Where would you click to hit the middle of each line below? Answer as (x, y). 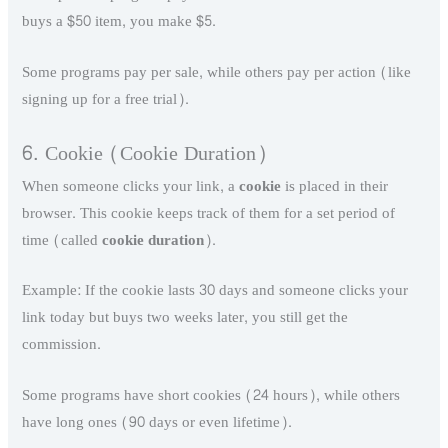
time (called (62, 240)
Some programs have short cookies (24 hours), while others (211, 395)
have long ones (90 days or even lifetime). (157, 422)
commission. (62, 345)
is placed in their (335, 186)
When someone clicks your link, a (131, 186)
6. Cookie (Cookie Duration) (145, 153)
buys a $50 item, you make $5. (119, 22)
